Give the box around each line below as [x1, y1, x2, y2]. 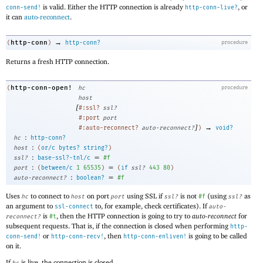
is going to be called [187, 231, 247, 241]
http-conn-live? [185, 4, 238, 11]
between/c [41, 164, 73, 171]
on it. [6, 241, 21, 251]
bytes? [59, 144, 80, 151]
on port [85, 191, 111, 201]
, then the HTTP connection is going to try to [56, 211, 192, 221]
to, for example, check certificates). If [93, 201, 209, 211]
